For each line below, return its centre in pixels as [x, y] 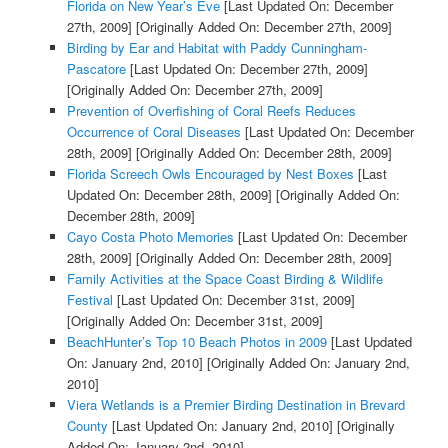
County [87, 426]
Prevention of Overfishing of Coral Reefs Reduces [211, 111]
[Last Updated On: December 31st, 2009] [233, 300]
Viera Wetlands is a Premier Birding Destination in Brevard [235, 405]
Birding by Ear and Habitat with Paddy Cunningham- [216, 48]
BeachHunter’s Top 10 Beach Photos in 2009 [196, 342]
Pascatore [96, 69]
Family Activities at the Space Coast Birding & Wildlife [224, 279]
